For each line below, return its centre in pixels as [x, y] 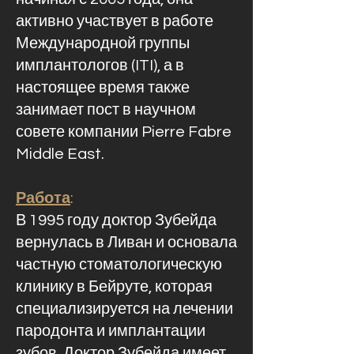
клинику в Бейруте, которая [114, 287]
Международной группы [103, 43]
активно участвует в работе [115, 21]
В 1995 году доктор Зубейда [116, 220]
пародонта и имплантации [111, 331]
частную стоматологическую [119, 265]
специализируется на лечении [124, 309]
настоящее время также [103, 88]
